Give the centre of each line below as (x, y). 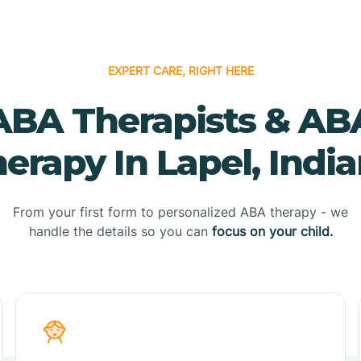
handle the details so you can (120, 231)
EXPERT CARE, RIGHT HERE (180, 70)
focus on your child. (272, 231)
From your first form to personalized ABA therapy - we (180, 212)
